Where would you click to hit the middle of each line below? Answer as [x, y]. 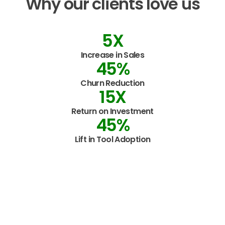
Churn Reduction [113, 83]
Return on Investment [113, 111]
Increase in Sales [113, 55]
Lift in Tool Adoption [113, 139]
